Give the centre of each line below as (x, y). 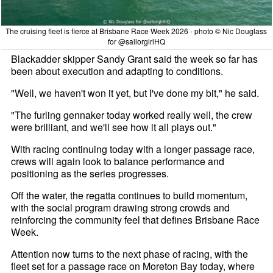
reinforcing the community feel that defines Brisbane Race (136, 219)
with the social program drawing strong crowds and (121, 207)
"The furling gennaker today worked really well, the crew (132, 115)
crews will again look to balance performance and (118, 161)
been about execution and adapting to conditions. (117, 71)
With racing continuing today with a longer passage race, (133, 149)
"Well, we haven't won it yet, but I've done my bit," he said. (135, 93)
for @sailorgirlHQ (136, 41)
